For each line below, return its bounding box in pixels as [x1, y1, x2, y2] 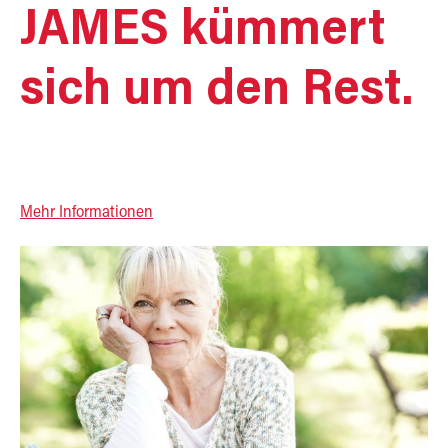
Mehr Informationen [20, 204, 153, 221]
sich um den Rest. [20, 67, 413, 118]
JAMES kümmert [20, 7, 385, 58]
